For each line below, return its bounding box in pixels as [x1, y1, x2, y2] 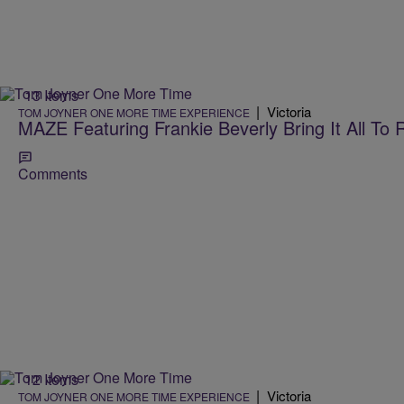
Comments [18, 163, 87, 185]
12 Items [24, 368, 78, 390]
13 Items [24, 84, 78, 106]
